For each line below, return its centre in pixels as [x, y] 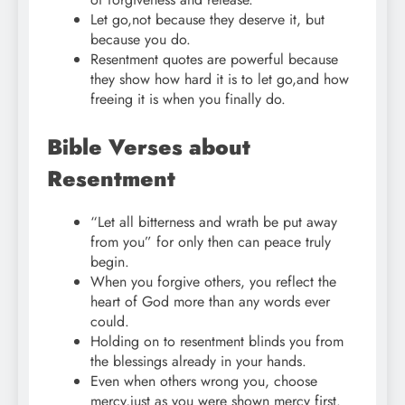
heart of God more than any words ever [210, 302]
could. [110, 322]
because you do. [141, 40]
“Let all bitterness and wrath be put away [214, 222]
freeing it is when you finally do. [188, 99]
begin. [110, 262]
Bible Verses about [149, 147]
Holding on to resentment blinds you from [217, 342]
